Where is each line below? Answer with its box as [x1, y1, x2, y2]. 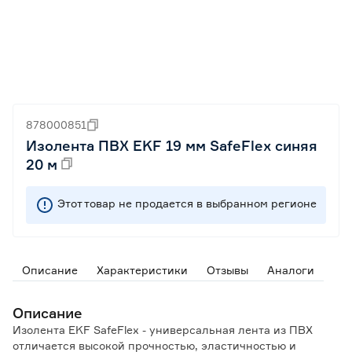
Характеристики [97, 263, 188, 277]
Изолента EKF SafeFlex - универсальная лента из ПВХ [13, 323, 313, 336]
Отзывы [207, 263, 248, 277]
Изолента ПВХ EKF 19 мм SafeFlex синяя [26, 137, 317, 154]
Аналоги [267, 263, 314, 277]
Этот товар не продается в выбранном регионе [57, 196, 317, 210]
